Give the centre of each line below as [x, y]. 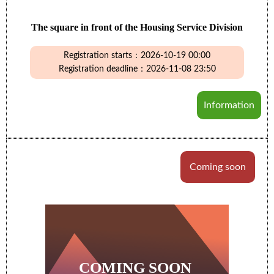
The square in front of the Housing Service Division [137, 27]
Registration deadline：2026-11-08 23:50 [137, 69]
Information [229, 105]
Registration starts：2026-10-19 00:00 [137, 56]
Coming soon [218, 167]
